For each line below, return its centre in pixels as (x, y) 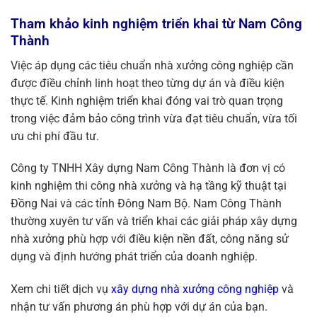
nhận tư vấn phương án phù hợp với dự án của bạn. (139, 307)
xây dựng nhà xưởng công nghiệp (195, 289)
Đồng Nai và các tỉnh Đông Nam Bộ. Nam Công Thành (146, 204)
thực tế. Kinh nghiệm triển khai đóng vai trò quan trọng (147, 100)
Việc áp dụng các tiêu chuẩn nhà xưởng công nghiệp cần (152, 65)
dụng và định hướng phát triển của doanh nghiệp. (134, 257)
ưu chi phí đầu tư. (55, 136)
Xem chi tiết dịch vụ (59, 289)
